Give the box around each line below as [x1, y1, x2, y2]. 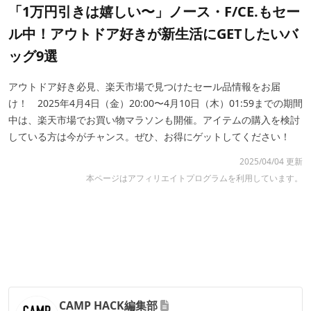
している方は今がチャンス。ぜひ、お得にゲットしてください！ [8, 129, 290, 143]
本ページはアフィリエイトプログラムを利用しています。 [86, 171, 303, 184]
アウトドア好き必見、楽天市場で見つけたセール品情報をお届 [8, 79, 280, 93]
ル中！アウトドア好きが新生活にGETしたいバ [8, 24, 298, 43]
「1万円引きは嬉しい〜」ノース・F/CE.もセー [8, 1, 300, 21]
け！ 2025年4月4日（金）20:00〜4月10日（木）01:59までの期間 [8, 96, 303, 110]
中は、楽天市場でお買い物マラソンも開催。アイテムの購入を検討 [8, 112, 300, 126]
